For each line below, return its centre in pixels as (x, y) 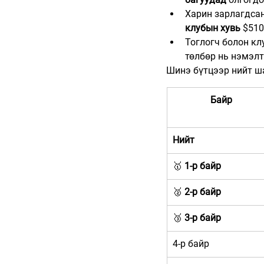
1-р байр (203, 166)
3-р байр (203, 218)
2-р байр (203, 192)
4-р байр (191, 244)
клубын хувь (213, 28)
